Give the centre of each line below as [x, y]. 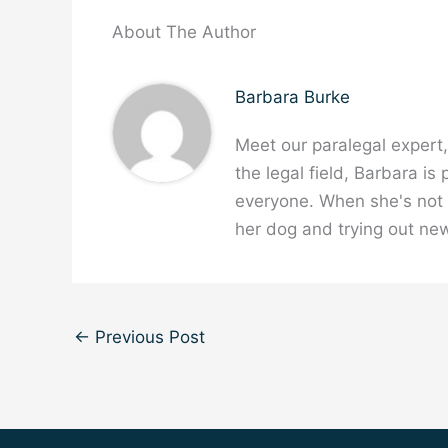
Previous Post [147, 337]
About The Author [184, 32]
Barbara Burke [292, 97]
